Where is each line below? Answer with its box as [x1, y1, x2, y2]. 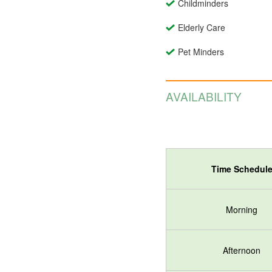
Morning [226, 203, 257, 216]
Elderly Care [178, 21, 225, 34]
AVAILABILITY [166, 88, 242, 105]
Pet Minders [178, 46, 224, 58]
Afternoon [223, 244, 260, 257]
